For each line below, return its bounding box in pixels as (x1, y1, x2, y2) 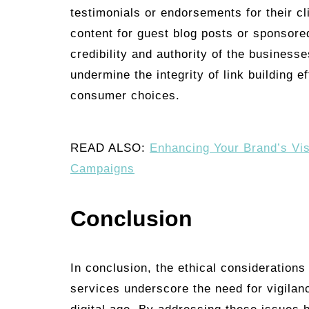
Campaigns (70, 162, 134, 176)
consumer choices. (70, 89, 180, 103)
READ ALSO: (70, 141, 150, 155)
